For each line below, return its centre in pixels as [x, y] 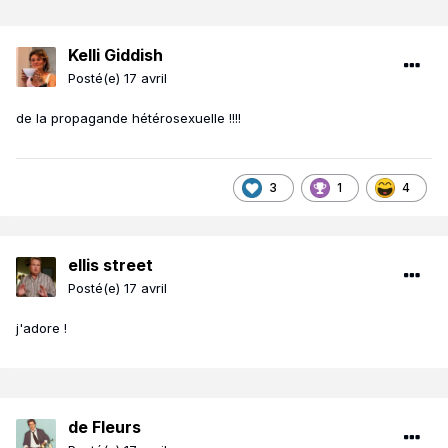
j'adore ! [41, 328]
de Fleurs [104, 427]
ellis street [110, 265]
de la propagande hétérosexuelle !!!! [128, 118]
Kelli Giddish [115, 55]
